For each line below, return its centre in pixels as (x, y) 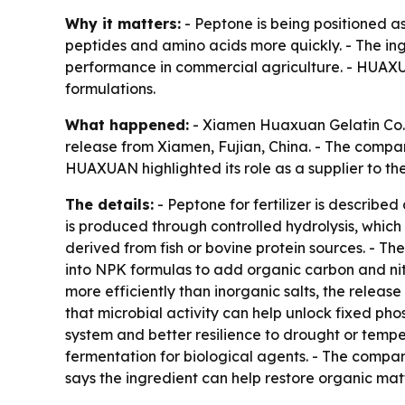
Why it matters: (123, 23)
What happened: (127, 124)
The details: (109, 204)
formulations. (110, 88)
